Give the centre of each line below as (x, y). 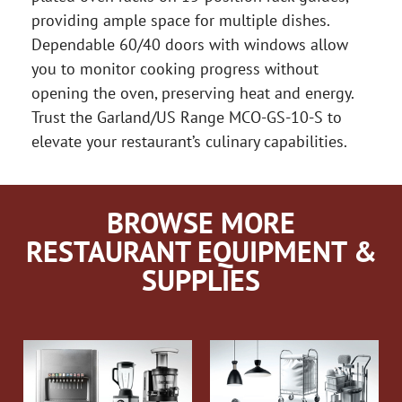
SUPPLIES (201, 280)
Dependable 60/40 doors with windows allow (190, 45)
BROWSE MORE (201, 223)
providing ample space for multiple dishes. (180, 21)
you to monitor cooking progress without (175, 69)
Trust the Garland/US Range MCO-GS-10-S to (187, 118)
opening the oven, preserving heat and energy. (192, 93)
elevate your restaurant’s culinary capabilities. (189, 142)
